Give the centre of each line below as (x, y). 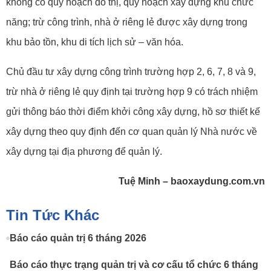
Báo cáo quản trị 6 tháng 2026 (78, 238)
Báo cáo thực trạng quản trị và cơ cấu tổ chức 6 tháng (134, 265)
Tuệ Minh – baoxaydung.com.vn (192, 181)
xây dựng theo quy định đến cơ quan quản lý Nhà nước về (132, 132)
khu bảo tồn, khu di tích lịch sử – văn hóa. (95, 42)
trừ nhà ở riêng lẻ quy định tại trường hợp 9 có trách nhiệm (132, 92)
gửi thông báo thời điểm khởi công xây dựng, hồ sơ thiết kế (133, 112)
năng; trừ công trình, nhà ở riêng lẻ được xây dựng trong (127, 22)
